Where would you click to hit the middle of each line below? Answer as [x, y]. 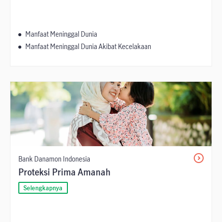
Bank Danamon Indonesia [54, 159]
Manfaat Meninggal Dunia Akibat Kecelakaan [88, 47]
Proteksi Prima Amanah [64, 172]
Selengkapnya [43, 188]
